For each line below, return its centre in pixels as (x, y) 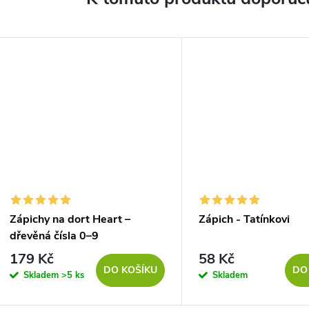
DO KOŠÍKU (130, 270)
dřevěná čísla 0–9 (54, 236)
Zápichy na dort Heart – (70, 220)
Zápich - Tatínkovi (244, 220)
